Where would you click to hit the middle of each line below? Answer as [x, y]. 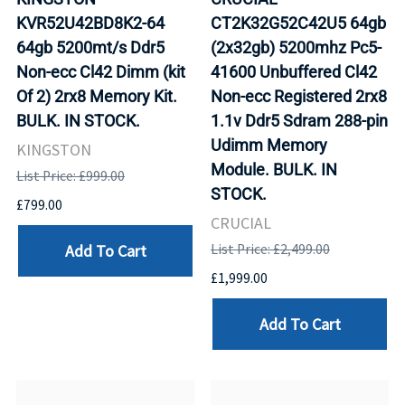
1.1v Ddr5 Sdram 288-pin [299, 121]
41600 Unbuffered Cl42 [294, 72]
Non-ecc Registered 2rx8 [299, 97]
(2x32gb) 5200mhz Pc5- [296, 48]
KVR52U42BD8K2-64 [90, 24]
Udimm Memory [269, 146]
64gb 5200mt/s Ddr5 [90, 48]
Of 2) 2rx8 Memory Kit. [97, 97]
